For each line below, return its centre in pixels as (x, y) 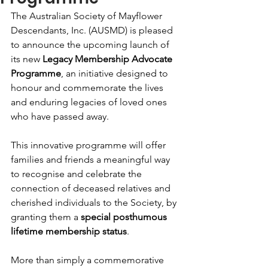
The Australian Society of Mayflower (88, 16)
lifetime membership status (69, 231)
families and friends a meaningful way (92, 159)
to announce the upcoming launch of (91, 45)
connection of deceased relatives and (92, 188)
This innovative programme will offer (89, 145)
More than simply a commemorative (89, 260)
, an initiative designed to (116, 73)
